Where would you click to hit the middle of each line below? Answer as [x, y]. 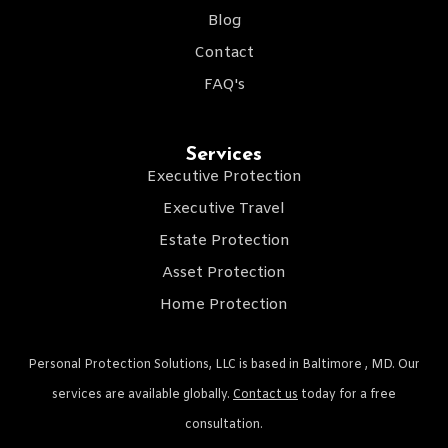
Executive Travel [224, 208]
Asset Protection [224, 272]
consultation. [224, 424]
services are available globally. [142, 394]
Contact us [265, 394]
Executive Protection [224, 176]
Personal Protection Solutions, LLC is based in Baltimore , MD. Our [224, 364]
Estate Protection [224, 240]
